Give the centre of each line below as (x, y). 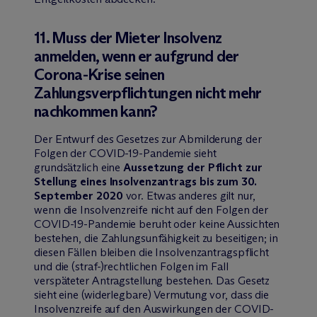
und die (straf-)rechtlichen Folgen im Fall (131, 266)
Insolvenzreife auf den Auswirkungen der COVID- (154, 309)
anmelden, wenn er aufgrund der (136, 56)
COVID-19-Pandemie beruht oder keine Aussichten (157, 224)
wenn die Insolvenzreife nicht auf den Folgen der (151, 209)
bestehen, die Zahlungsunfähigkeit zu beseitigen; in (156, 238)
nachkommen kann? (96, 111)
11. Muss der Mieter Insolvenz (128, 38)
